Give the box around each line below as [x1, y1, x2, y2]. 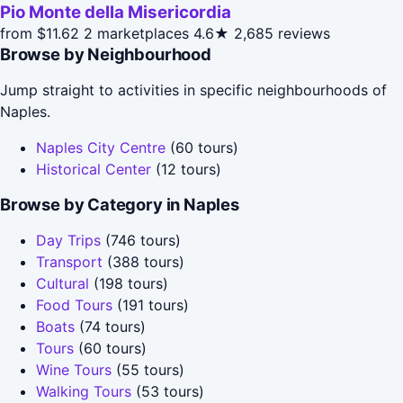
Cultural [36, 273, 89, 292]
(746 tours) [101, 230, 181, 249]
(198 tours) [89, 273, 168, 292]
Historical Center [36, 159, 151, 178]
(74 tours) [75, 317, 146, 336]
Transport [36, 252, 103, 271]
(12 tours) [151, 159, 221, 178]
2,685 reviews [234, 23, 330, 42]
